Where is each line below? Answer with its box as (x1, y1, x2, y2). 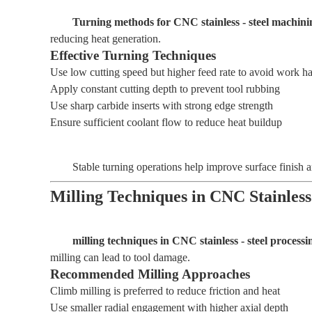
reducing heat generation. (50, 33, 161, 45)
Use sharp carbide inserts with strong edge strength (50, 100, 273, 111)
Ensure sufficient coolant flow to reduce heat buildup (50, 116, 282, 128)
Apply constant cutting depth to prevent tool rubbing (50, 83, 280, 95)
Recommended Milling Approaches (50, 267, 250, 281)
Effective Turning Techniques (50, 48, 216, 63)
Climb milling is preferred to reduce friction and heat (50, 285, 280, 297)
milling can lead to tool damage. (50, 251, 190, 263)
